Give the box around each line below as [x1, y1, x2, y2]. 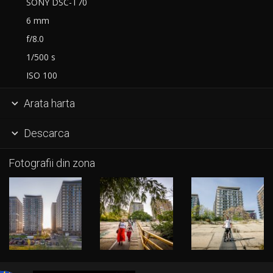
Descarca [21, 126, 69, 140]
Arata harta [21, 96, 75, 110]
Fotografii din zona [8, 157, 95, 170]
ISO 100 [21, 69, 57, 82]
